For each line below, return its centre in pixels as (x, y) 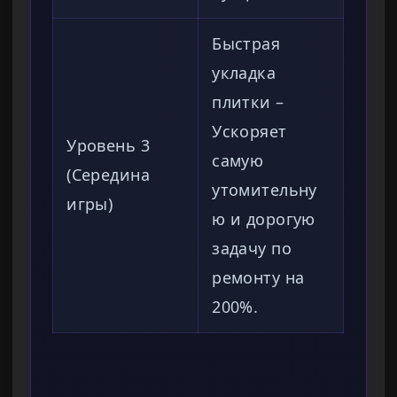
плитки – (248, 102)
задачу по (252, 249)
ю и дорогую (264, 219)
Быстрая (246, 44)
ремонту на (258, 278)
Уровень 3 (109, 146)
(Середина (109, 175)
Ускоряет (249, 132)
